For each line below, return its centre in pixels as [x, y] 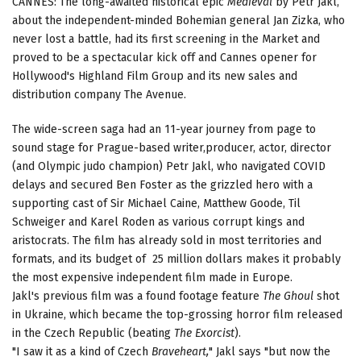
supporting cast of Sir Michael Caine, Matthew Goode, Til [156, 203]
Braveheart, [180, 351]
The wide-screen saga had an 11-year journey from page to [164, 129]
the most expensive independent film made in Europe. [152, 277]
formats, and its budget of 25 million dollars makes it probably [176, 259]
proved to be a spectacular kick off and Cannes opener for [164, 57]
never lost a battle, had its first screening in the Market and [166, 39]
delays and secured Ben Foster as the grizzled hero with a [162, 185]
